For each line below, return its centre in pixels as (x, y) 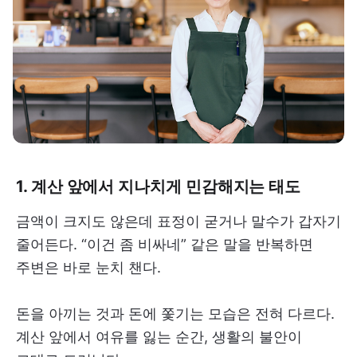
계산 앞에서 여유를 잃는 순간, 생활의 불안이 (159, 336)
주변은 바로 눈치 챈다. (88, 267)
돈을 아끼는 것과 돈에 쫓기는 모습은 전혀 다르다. (175, 313)
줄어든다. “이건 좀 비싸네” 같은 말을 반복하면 (165, 244)
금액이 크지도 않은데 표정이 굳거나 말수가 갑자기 (178, 221)
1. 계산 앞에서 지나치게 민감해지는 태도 (159, 186)
